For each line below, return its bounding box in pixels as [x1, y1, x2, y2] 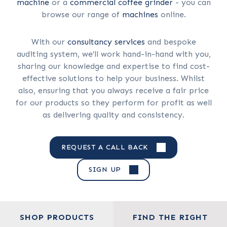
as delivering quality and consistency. [43, 110, 184, 120]
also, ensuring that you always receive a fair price [18, 86, 209, 95]
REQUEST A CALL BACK [61, 143, 149, 152]
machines [122, 10, 158, 19]
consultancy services [67, 37, 145, 47]
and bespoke [144, 37, 196, 47]
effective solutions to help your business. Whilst [22, 73, 205, 83]
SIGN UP [89, 165, 121, 174]
